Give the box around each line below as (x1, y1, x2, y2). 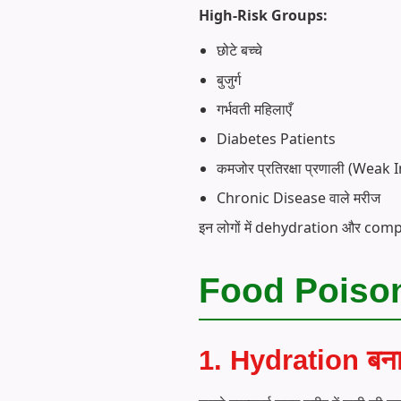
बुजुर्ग (217, 70, 241, 90)
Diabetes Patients (217, 129, 336, 149)
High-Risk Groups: (199, 4, 328, 25)
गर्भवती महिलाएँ (217, 99, 292, 120)
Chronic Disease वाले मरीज (217, 188, 380, 209)
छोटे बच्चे (217, 40, 262, 61)
